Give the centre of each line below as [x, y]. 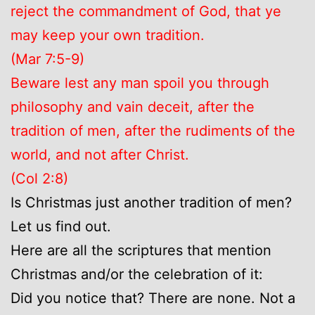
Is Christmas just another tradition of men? [151, 202]
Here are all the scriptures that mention [141, 250]
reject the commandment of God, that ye [146, 11]
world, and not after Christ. [100, 154]
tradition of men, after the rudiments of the [153, 130]
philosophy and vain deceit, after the [133, 107]
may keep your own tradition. [108, 35]
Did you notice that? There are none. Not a [153, 298]
